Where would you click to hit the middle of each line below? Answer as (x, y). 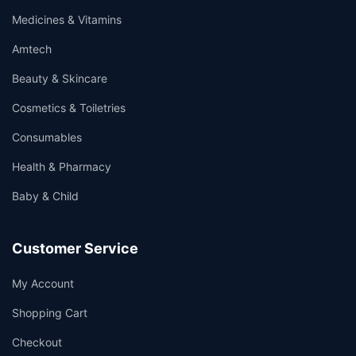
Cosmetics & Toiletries (69, 107)
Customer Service (75, 248)
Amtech (32, 48)
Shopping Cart (50, 312)
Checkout (37, 342)
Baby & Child (45, 195)
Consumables (47, 137)
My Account (43, 283)
